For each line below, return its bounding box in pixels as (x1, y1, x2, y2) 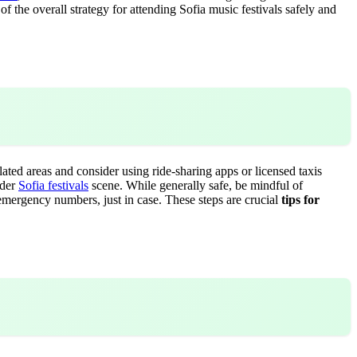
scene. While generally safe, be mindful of (88, 178, 303, 192)
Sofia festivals (18, 178, 88, 192)
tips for (281, 192, 320, 206)
